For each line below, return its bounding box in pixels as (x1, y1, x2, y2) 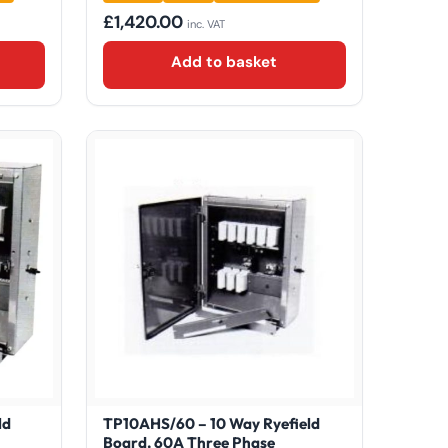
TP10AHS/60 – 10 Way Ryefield (102, 413, 320, 433)
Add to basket (171, 51, 278, 72)
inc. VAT (186, 16, 225, 31)
